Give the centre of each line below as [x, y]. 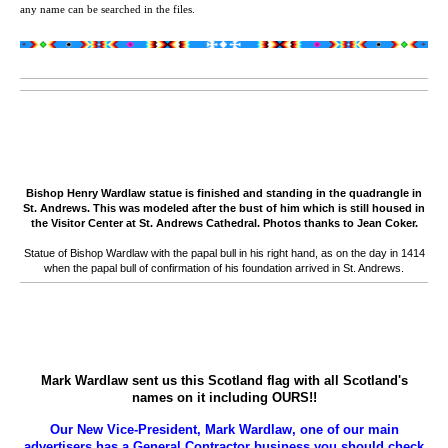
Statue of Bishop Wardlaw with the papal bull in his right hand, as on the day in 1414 [224, 253]
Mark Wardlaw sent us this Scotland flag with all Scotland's [224, 381]
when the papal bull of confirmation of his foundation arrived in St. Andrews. [224, 268]
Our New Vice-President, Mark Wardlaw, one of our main [224, 430]
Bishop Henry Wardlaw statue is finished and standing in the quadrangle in [224, 193]
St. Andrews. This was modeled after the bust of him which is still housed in [224, 208]
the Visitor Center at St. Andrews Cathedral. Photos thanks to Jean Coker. [224, 223]
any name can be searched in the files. [107, 9]
